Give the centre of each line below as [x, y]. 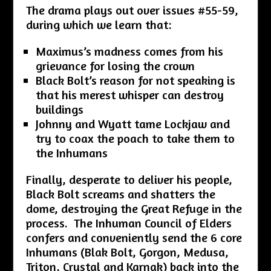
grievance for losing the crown [115, 66]
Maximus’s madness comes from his [129, 51]
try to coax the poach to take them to [135, 139]
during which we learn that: [98, 25]
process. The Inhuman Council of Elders [129, 223]
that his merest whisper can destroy [129, 95]
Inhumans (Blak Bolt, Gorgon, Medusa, [127, 252]
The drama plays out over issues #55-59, [132, 10]
